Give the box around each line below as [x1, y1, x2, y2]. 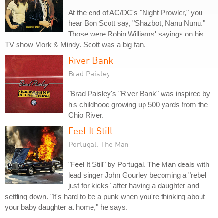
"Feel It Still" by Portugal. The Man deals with [68, 160, 209, 168]
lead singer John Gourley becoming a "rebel [68, 171, 206, 179]
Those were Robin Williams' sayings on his [68, 30, 204, 38]
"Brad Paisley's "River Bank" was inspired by [68, 90, 210, 98]
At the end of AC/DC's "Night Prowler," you [68, 8, 202, 17]
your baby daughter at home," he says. [5, 203, 127, 211]
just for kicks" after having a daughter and [68, 182, 199, 190]
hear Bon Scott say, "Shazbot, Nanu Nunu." [68, 19, 205, 27]
